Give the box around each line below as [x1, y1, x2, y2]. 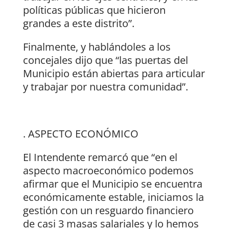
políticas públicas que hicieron [22, 3, 166, 17]
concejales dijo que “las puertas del [22, 53, 188, 67]
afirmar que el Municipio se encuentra [22, 177, 202, 191]
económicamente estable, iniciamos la [22, 190, 204, 204]
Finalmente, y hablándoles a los [22, 40, 171, 54]
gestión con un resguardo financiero [22, 203, 194, 218]
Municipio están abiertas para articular [22, 66, 205, 81]
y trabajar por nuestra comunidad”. [22, 80, 188, 94]
